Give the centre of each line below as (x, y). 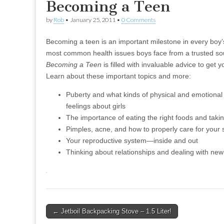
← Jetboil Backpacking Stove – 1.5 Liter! (112, 211)
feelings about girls (96, 106)
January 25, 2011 (93, 19)
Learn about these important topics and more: (118, 76)
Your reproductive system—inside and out (132, 140)
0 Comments (138, 19)
